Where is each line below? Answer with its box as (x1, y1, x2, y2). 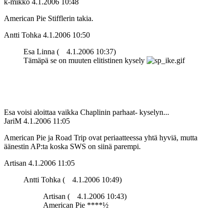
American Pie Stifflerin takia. (4, 14, 93, 23)
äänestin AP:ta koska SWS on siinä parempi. (4, 142, 141, 151)
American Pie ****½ (43, 201, 109, 210)
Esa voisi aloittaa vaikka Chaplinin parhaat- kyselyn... (4, 108, 169, 117)
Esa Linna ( (23, 47, 59, 56)
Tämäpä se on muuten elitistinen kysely (23, 56, 147, 65)
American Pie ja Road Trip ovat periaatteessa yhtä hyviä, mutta (4, 133, 197, 142)
